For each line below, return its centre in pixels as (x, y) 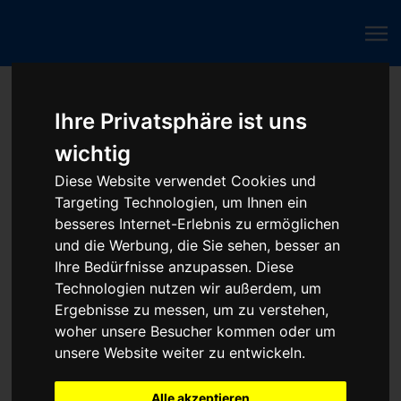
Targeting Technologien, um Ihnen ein (181, 203)
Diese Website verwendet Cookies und (186, 181)
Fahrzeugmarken (86, 96)
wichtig (93, 154)
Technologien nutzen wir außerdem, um (188, 289)
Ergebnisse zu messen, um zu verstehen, (192, 310)
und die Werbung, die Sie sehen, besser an (198, 246)
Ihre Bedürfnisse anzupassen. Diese (175, 267)
